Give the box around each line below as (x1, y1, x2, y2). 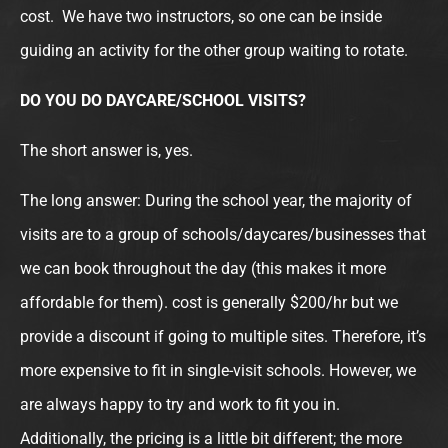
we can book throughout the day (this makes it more (20, 258, 386, 278)
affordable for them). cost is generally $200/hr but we (20, 292, 398, 312)
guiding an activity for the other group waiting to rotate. (20, 40, 408, 60)
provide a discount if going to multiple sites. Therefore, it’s (20, 326, 426, 346)
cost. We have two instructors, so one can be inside (20, 6, 382, 26)
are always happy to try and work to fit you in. (20, 394, 340, 414)
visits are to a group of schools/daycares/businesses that (20, 224, 426, 244)
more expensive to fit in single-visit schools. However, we (20, 360, 416, 380)
